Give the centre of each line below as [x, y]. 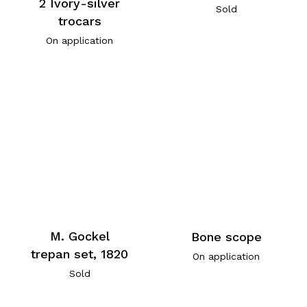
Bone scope [226, 236]
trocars [79, 21]
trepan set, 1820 [80, 254]
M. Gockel [79, 236]
